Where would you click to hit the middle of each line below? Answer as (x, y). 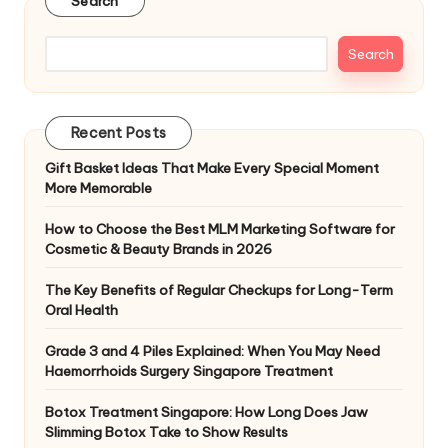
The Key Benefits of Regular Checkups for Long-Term (219, 289)
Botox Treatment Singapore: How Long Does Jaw (206, 411)
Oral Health (81, 309)
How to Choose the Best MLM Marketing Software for (220, 228)
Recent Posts (118, 132)
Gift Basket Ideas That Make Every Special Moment (212, 167)
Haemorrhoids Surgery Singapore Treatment (189, 370)
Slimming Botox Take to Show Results (166, 431)
